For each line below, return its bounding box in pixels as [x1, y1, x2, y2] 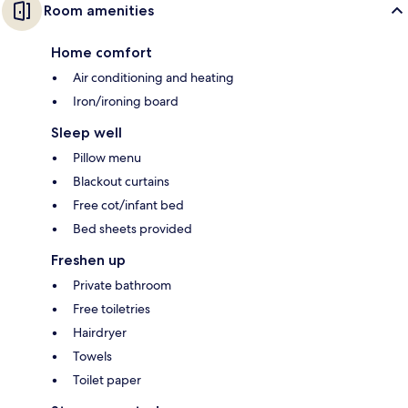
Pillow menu [73, 148, 141, 166]
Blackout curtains [73, 172, 169, 189]
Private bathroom [73, 276, 171, 293]
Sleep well [51, 123, 122, 141]
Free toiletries [73, 300, 150, 317]
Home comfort [51, 43, 152, 61]
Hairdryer [73, 323, 127, 341]
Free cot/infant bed [73, 196, 184, 213]
